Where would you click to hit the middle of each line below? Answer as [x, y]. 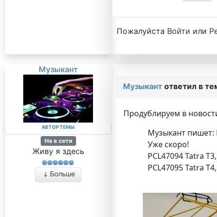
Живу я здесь [58, 151]
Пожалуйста [142, 31]
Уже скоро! [168, 144]
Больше [63, 174]
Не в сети [58, 141]
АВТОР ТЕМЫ [58, 127]
